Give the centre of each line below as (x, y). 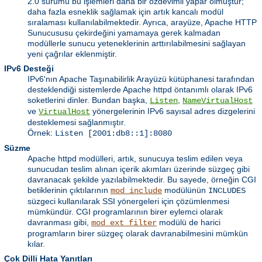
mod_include (136, 191)
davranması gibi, (59, 223)
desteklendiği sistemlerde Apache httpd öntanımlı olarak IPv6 (140, 90)
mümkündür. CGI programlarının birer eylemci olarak (125, 212)
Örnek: (41, 133)
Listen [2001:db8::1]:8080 (113, 134)
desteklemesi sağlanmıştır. (77, 123)
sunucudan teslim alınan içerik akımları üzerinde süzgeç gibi (139, 169)
